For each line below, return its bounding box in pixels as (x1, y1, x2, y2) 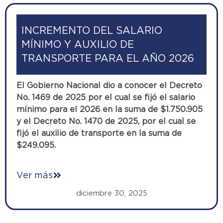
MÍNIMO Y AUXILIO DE (21, 38, 134, 51)
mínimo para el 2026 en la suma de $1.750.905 (16, 104, 203, 114)
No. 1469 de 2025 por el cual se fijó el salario (16, 92, 195, 102)
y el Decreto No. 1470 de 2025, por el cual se (16, 116, 196, 126)
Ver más (16, 169, 53, 180)
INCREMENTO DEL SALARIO (21, 24, 162, 37)
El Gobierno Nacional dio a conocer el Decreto (16, 80, 202, 90)
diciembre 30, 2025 (76, 188, 147, 198)
